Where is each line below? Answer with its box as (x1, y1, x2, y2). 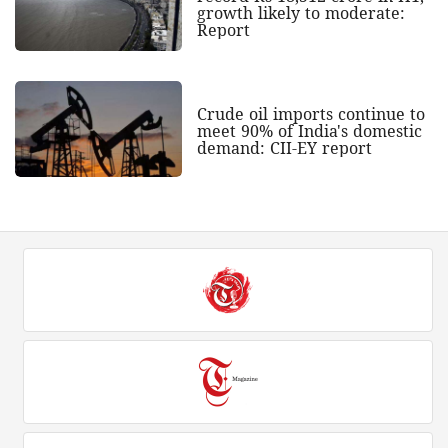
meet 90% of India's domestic (196, 120, 422, 143)
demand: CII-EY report (196, 137, 372, 160)
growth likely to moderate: (196, 2, 405, 25)
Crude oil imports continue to (196, 103, 425, 126)
